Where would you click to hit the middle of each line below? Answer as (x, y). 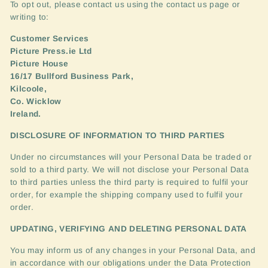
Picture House (39, 64)
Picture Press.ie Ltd (51, 51)
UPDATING (32, 229)
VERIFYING (83, 229)
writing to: (30, 17)
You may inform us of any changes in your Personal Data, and (133, 250)
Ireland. (26, 114)
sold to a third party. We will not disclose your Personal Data (130, 170)
